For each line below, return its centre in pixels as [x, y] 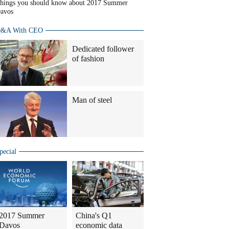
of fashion [88, 59]
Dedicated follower [103, 49]
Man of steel [92, 100]
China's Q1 [94, 215]
